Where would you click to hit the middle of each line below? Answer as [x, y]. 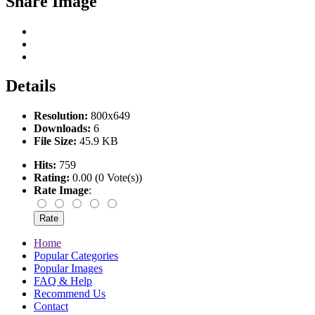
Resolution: [61, 116]
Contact [51, 307]
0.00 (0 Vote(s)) [106, 178]
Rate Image [61, 191]
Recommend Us [70, 294]
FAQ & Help [63, 281]
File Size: [55, 141]
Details [31, 86]
